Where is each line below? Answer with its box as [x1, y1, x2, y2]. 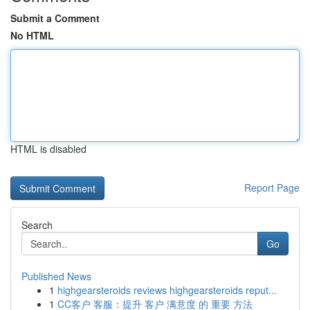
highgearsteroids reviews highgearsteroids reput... [57, 283, 277, 297]
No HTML [10, 28, 54, 42]
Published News [21, 269, 91, 283]
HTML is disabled [10, 142, 86, 156]
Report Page [244, 181, 300, 194]
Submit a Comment [10, 11, 100, 25]
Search [21, 218, 53, 232]
